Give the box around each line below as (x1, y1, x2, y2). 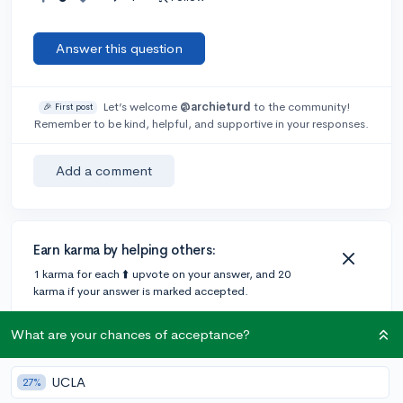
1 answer (11, 341, 85, 364)
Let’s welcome (102, 98, 180, 114)
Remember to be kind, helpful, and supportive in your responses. (33, 115, 369, 131)
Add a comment (56, 161, 152, 179)
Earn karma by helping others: (33, 240, 216, 258)
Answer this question (56, 39, 183, 57)
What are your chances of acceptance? (11, 326, 250, 343)
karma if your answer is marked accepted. (33, 282, 248, 299)
